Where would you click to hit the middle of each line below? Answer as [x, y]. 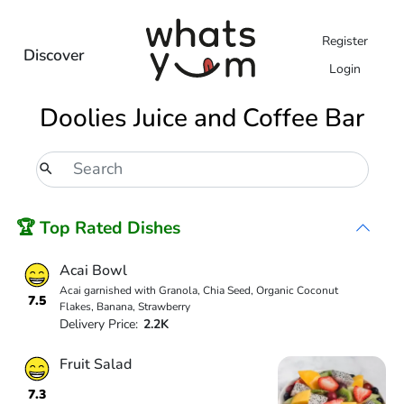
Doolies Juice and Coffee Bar [202, 118]
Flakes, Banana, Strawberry [124, 306]
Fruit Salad [95, 364]
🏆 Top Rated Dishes [98, 228]
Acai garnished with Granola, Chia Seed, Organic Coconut [198, 290]
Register [344, 41]
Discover [54, 55]
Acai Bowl [93, 270]
